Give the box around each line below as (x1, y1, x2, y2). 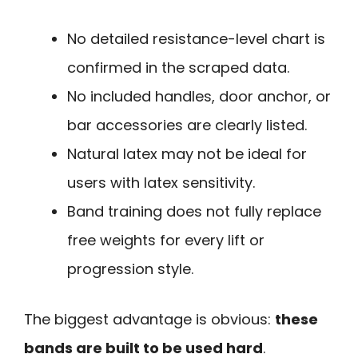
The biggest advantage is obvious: (24, 309, 275, 330)
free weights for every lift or (67, 230, 265, 251)
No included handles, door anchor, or (67, 86, 331, 107)
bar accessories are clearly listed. (67, 115, 307, 136)
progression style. (67, 259, 193, 280)
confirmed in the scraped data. (67, 58, 289, 78)
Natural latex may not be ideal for (67, 144, 307, 165)
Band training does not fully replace (67, 201, 321, 222)
